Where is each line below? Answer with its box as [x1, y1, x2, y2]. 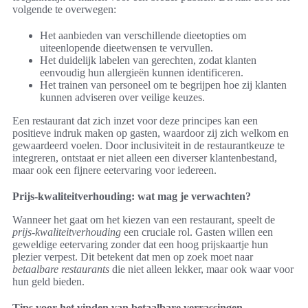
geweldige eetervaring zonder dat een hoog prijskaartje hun [12, 239, 268, 251]
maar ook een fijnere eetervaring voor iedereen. [12, 164, 217, 177]
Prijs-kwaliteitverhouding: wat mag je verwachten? [12, 190, 251, 203]
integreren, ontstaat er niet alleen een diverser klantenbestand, [12, 152, 277, 164]
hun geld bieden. [12, 276, 85, 288]
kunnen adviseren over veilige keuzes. [40, 91, 205, 104]
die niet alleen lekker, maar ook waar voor [109, 263, 294, 276]
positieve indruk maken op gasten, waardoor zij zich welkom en [12, 127, 289, 140]
